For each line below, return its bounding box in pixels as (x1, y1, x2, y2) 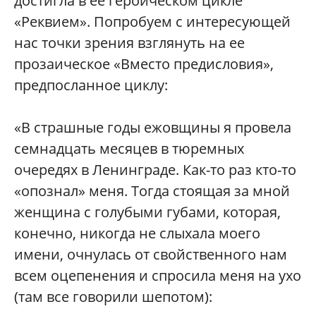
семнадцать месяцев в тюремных (14, 139, 244, 159)
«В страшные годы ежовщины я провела (14, 118, 291, 138)
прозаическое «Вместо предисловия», (14, 54, 274, 74)
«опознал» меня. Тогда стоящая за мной (14, 181, 290, 201)
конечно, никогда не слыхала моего (14, 224, 260, 243)
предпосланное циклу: (14, 75, 168, 95)
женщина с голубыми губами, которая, (14, 202, 281, 222)
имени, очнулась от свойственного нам (14, 245, 287, 265)
